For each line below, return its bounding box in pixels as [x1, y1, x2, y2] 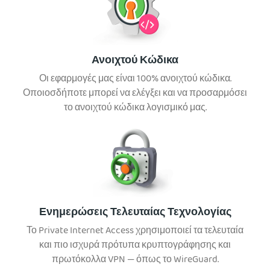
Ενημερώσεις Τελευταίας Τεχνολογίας [39, 203, 231, 222]
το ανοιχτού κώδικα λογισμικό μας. [63, 99, 207, 117]
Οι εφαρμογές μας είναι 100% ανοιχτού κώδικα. [39, 71, 231, 88]
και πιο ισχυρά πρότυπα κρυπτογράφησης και [39, 237, 231, 254]
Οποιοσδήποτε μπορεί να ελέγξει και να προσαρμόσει [23, 85, 247, 102]
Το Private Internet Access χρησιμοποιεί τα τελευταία [27, 222, 243, 240]
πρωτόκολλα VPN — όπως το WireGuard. [51, 251, 219, 269]
